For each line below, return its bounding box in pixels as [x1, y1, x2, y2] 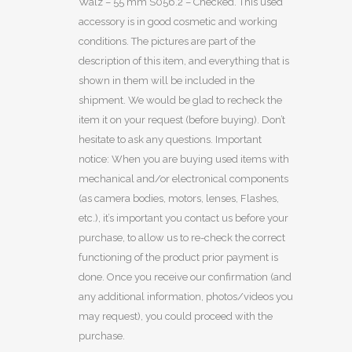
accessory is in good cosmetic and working [79, 16, 277, 27]
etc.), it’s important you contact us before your [79, 212, 288, 224]
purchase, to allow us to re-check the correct [79, 232, 285, 244]
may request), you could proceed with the [79, 310, 273, 322]
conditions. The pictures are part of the [79, 35, 255, 47]
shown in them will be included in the [79, 75, 255, 86]
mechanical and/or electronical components [79, 173, 288, 185]
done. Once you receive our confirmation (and [79, 271, 291, 283]
